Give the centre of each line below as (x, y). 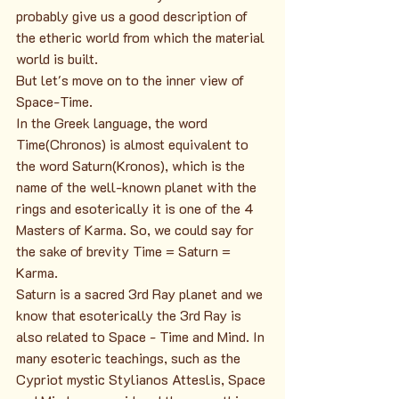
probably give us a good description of (134, 15)
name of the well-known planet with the (138, 186)
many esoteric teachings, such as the (130, 357)
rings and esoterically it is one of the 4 (137, 208)
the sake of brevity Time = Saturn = (125, 250)
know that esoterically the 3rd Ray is (130, 314)
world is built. (57, 58)
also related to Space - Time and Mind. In (142, 336)
